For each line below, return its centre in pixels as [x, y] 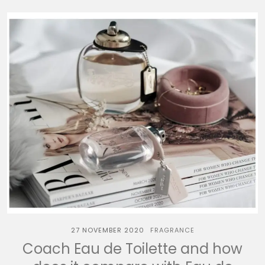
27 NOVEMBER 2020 [107, 230]
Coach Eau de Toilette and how [132, 249]
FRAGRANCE [172, 230]
